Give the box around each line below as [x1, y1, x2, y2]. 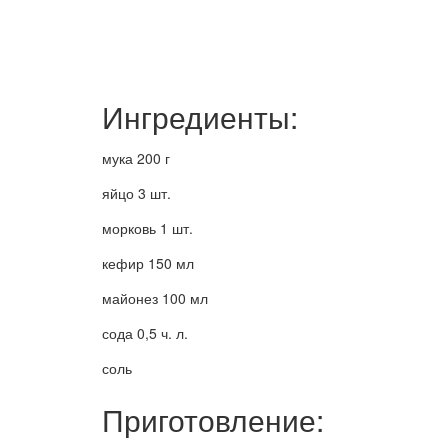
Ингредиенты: [102, 95, 298, 139]
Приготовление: [102, 398, 324, 442]
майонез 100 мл [102, 288, 208, 309]
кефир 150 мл [102, 253, 194, 274]
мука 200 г [102, 148, 170, 169]
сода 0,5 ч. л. [102, 323, 188, 344]
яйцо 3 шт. [102, 183, 171, 204]
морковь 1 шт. [102, 218, 193, 239]
